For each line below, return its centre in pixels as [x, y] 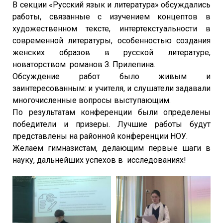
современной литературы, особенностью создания [111, 40]
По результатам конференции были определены [111, 112]
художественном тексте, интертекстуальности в [111, 28]
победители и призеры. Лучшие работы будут [111, 124]
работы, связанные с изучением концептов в [111, 16]
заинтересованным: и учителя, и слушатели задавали [111, 88]
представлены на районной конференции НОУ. [101, 136]
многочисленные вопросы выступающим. [92, 100]
